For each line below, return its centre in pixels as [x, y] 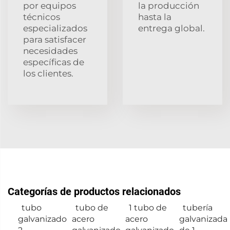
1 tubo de [148, 207]
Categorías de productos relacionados [94, 191]
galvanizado [42, 219]
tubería [197, 207]
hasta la [155, 17]
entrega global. [171, 28]
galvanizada [203, 219]
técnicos [42, 17]
